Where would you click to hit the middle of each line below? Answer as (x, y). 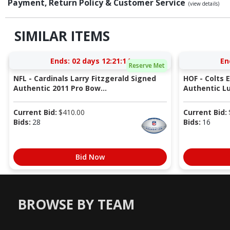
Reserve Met (147, 66)
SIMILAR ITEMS (62, 36)
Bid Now (90, 157)
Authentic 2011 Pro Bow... (60, 88)
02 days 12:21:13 (101, 61)
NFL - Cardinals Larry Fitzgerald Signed (84, 78)
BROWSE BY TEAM (76, 205)
